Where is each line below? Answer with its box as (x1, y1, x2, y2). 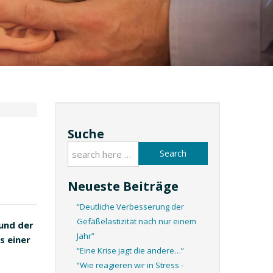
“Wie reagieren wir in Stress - (77, 260, 183, 271)
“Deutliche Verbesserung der (77, 201, 184, 212)
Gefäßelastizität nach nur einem (77, 216, 196, 227)
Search (160, 147, 186, 159)
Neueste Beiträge (68, 178, 179, 194)
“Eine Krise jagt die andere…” (77, 245, 184, 256)
